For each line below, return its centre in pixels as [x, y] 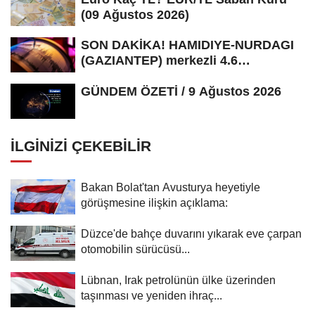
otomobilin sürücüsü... [135, 249]
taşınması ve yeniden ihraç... [152, 296]
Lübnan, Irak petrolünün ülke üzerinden [178, 280]
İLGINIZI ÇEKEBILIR [81, 146]
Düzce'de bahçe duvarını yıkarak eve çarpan [191, 234]
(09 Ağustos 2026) [135, 14]
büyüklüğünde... [129, 76]
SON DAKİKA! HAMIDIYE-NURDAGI [187, 45]
